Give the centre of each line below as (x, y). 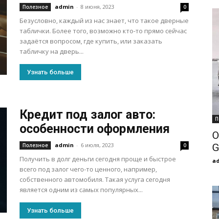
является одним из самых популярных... (81, 190)
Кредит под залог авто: (88, 115)
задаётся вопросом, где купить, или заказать (91, 41)
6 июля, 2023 (97, 145)
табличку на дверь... (52, 51)
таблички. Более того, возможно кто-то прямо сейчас (103, 31)
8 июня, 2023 (98, 7)
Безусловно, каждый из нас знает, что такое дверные (104, 21)
